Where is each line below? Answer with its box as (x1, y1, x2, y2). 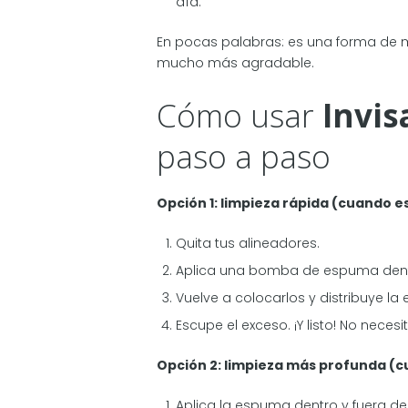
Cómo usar (157, 94, 322, 138)
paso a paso (157, 135, 331, 178)
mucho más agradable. (157, 54, 314, 72)
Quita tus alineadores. (176, 233, 320, 252)
